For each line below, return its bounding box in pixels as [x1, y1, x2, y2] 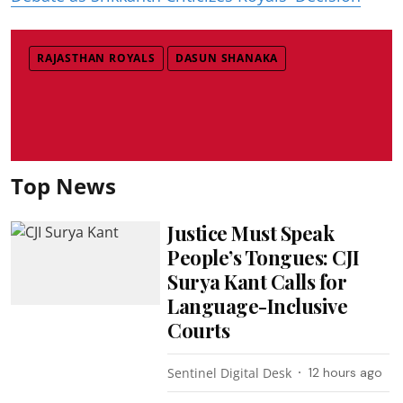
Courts [167, 316, 230, 344]
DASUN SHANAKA [175, 49, 279, 66]
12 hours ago [309, 363, 383, 381]
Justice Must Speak [167, 219, 335, 246]
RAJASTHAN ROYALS [37, 49, 156, 66]
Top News [11, 170, 116, 201]
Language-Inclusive [167, 291, 348, 319]
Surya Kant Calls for [167, 267, 347, 295]
